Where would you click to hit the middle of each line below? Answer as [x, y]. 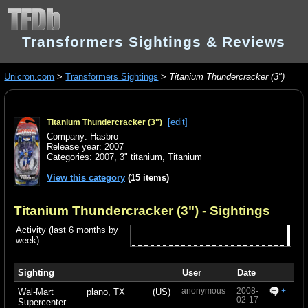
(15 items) [147, 178]
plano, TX [106, 291]
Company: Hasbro [83, 137]
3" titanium [141, 157]
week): [29, 241]
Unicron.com [30, 77]
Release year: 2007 [86, 147]
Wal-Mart [35, 291]
